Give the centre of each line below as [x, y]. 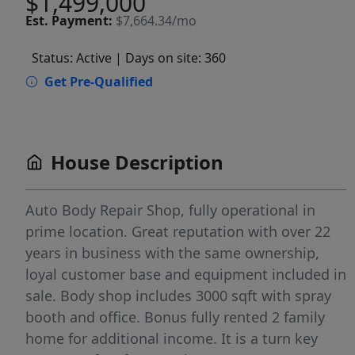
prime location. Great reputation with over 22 [178, 232]
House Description [137, 162]
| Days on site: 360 [170, 58]
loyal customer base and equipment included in [186, 275]
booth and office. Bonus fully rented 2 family [175, 317]
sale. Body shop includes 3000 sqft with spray [178, 296]
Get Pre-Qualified [99, 82]
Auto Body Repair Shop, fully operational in [170, 210]
